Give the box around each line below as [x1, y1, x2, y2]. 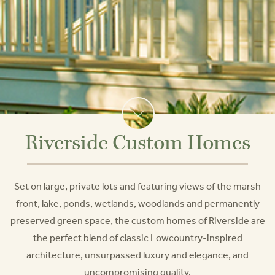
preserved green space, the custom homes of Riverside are [10, 214, 265, 227]
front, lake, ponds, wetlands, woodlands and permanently [15, 197, 260, 210]
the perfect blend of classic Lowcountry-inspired [33, 231, 242, 244]
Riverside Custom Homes [25, 130, 250, 157]
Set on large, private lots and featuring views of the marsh [14, 180, 261, 193]
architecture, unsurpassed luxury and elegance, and [26, 249, 249, 261]
